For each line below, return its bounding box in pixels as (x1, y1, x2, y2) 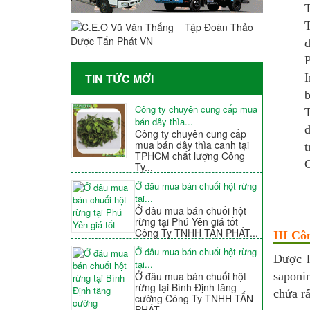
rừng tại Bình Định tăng (134, 280, 237, 295)
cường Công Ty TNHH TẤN (134, 291, 253, 306)
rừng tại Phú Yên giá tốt (134, 215, 238, 229)
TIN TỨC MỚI (85, 71, 154, 87)
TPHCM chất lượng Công (134, 149, 245, 163)
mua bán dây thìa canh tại (134, 138, 249, 152)
